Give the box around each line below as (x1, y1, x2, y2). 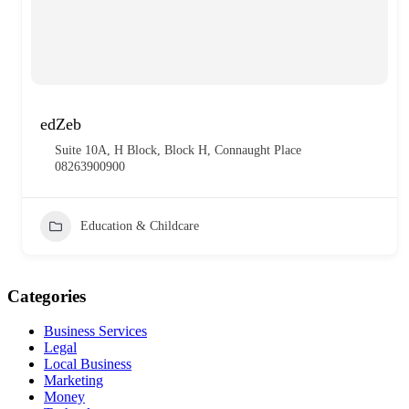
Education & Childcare (80, 218, 199, 233)
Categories (7, 286, 86, 306)
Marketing (44, 372, 103, 389)
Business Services (44, 323, 147, 340)
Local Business (44, 356, 131, 372)
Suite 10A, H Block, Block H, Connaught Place (55, 142, 301, 157)
